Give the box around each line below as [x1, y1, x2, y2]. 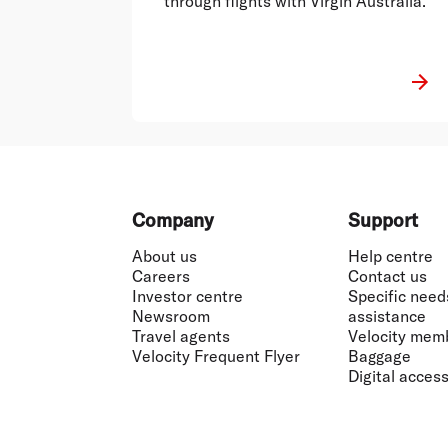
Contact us [348, 265, 427, 286]
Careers [132, 265, 190, 286]
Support [348, 207, 418, 232]
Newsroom [132, 305, 210, 326]
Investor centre [132, 285, 243, 306]
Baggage [348, 345, 411, 366]
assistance [348, 305, 426, 326]
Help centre [348, 245, 433, 266]
